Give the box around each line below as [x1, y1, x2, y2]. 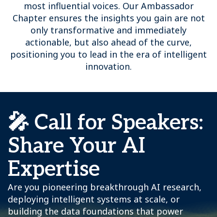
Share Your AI [8, 133, 145, 159]
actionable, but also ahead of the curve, [25, 36, 192, 48]
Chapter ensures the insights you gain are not [12, 12, 205, 24]
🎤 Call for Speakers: [8, 110, 203, 136]
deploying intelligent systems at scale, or [8, 193, 180, 205]
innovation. [85, 61, 132, 72]
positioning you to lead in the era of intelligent [10, 48, 207, 60]
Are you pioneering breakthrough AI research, [8, 181, 201, 193]
